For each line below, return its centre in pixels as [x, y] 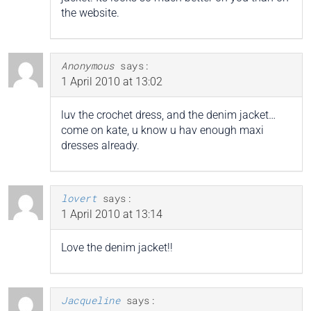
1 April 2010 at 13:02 [112, 81]
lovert [79, 198]
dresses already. [100, 145]
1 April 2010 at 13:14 [112, 214]
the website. [90, 12]
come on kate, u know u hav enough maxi [162, 130]
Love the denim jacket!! [117, 247]
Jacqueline [91, 300]
